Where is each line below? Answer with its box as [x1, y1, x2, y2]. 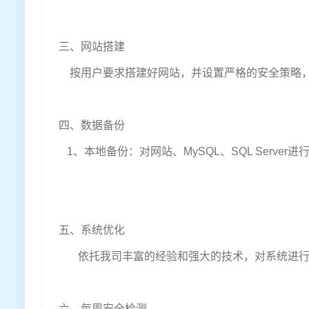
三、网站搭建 [59, 41, 125, 53]
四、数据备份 [59, 119, 125, 132]
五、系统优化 [59, 224, 125, 237]
